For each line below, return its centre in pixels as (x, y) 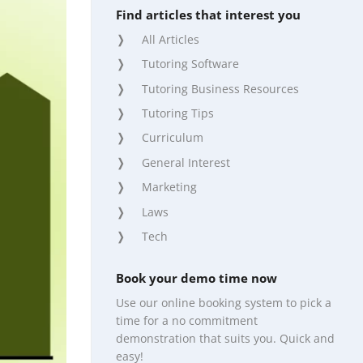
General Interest (186, 162)
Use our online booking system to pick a (224, 302)
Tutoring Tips (178, 113)
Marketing (169, 187)
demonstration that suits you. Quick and (225, 338)
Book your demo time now (196, 278)
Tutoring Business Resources (220, 88)
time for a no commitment (187, 320)
